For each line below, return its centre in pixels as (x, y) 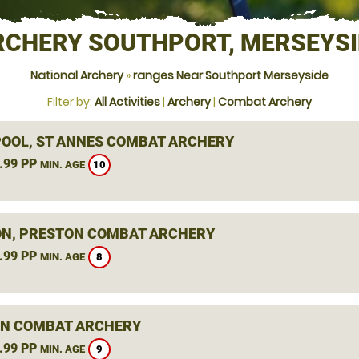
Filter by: (71, 102)
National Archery (77, 75)
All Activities (127, 102)
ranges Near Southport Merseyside (231, 75)
